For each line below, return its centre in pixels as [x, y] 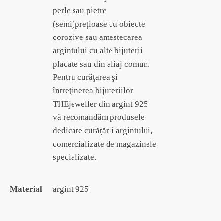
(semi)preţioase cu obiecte [99, 24]
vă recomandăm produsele [99, 117]
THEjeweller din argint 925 [100, 104]
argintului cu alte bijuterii [98, 50]
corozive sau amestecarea [97, 37]
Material [26, 189]
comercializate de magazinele [105, 144]
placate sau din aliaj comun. [101, 64]
